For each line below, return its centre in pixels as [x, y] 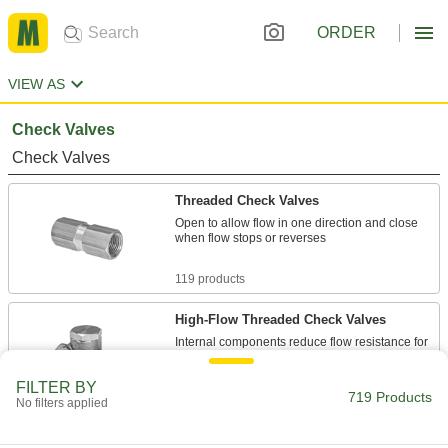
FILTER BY [56, 387]
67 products [207, 398]
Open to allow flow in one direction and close [296, 223]
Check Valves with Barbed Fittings [280, 438]
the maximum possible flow [248, 357]
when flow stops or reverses [250, 238]
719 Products [390, 397]
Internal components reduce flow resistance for [301, 342]
